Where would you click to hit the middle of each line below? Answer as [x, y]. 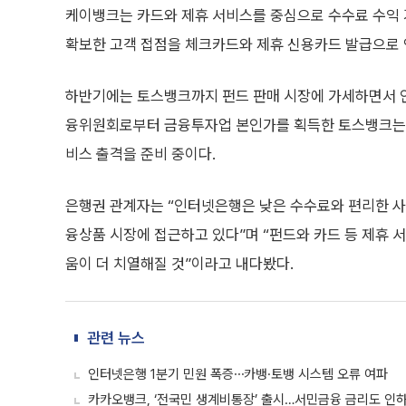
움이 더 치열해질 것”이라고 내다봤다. [179, 264]
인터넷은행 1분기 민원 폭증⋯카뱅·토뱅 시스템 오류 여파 [238, 374]
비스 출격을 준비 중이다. [140, 154]
